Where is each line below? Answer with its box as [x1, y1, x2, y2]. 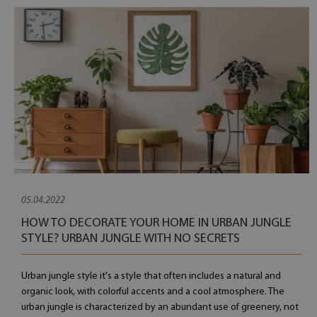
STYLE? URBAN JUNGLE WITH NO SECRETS [21, 232, 240, 246]
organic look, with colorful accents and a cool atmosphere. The [21, 287, 284, 297]
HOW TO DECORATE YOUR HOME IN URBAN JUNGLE [21, 217, 292, 230]
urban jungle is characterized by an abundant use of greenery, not [21, 302, 299, 313]
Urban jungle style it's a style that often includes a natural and [21, 271, 281, 282]
